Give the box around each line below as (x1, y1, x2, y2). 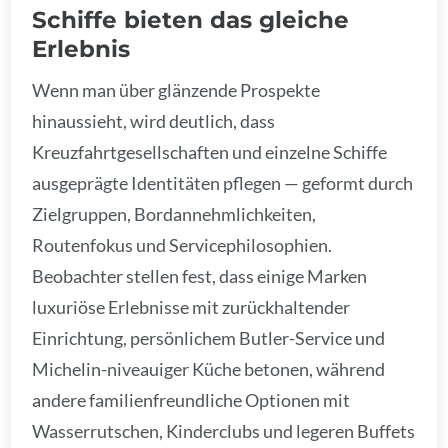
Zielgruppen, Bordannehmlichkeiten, (32, 202, 317, 225)
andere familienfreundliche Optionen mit (32, 388, 351, 411)
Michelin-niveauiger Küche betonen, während (32, 357, 386, 380)
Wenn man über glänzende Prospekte (32, 78, 321, 101)
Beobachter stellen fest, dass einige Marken (32, 264, 368, 287)
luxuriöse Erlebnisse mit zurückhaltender (32, 295, 351, 318)
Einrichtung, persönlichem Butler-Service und (32, 326, 386, 349)
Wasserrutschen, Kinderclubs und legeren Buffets (32, 419, 416, 442)
